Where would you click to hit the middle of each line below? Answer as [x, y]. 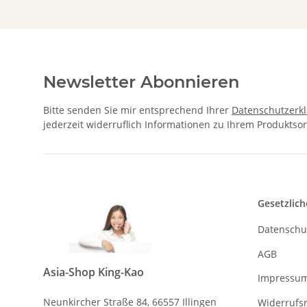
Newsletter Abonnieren [141, 82]
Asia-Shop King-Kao [94, 272]
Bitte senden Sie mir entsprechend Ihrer [137, 110]
